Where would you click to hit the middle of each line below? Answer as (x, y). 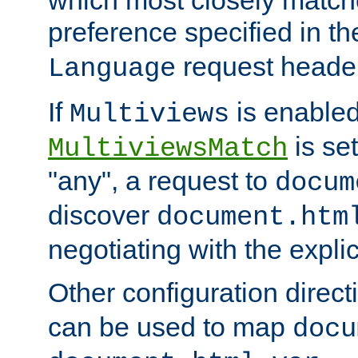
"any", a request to (161, 180)
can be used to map (170, 326)
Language (112, 68)
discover (102, 215)
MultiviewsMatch (168, 148)
